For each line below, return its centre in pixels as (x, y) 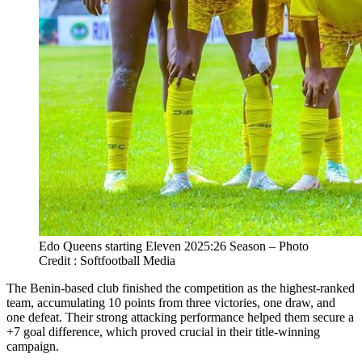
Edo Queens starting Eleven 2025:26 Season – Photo (174, 246)
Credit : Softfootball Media (107, 261)
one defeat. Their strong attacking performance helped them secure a (180, 318)
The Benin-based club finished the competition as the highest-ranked (181, 288)
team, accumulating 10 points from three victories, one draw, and (171, 303)
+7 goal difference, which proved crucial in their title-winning (163, 332)
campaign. (33, 347)
